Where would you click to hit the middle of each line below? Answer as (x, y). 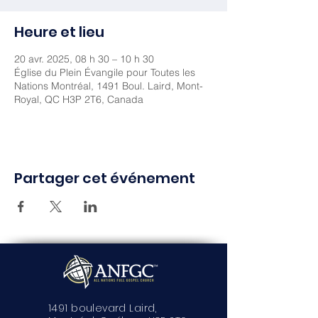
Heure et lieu (59, 32)
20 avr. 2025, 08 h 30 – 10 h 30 (84, 59)
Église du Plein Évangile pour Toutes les (105, 72)
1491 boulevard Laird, (103, 308)
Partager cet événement (105, 178)
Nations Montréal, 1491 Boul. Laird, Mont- (109, 86)
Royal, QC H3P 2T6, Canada (79, 99)
